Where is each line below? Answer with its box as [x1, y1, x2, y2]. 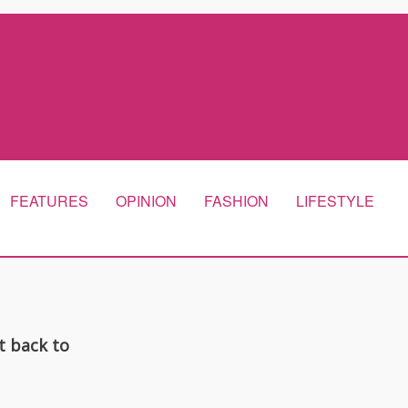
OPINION [116, 190, 177, 211]
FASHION [204, 190, 269, 211]
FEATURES [10, 190, 88, 211]
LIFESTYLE [296, 190, 374, 211]
